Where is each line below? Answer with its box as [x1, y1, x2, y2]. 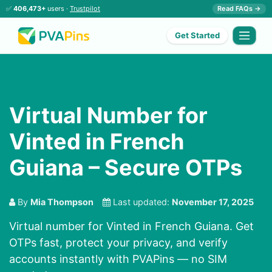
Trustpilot [70, 4, 100, 13]
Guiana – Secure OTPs [9, 154, 242, 182]
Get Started [175, 30, 220, 41]
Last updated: [110, 197, 172, 208]
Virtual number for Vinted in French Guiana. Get [9, 220, 254, 233]
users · [46, 4, 70, 13]
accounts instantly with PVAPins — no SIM [9, 253, 227, 266]
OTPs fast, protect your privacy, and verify [9, 236, 228, 250]
